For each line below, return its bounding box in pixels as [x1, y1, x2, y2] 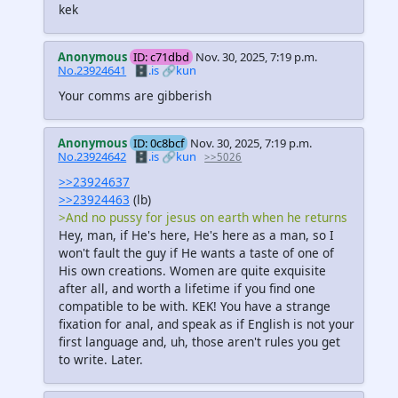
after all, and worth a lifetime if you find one [59, 280, 315, 298]
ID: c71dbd [133, 48, 190, 65]
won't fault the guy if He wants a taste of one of [59, 244, 334, 262]
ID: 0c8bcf [133, 134, 185, 151]
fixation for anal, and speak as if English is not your [59, 315, 354, 333]
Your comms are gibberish [59, 86, 211, 104]
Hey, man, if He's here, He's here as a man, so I [59, 227, 334, 244]
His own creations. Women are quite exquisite [59, 262, 326, 280]
